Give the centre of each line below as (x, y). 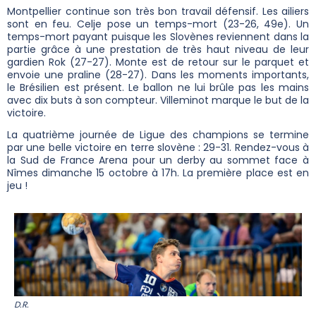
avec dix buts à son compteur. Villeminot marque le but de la (158, 100)
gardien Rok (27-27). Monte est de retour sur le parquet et (158, 62)
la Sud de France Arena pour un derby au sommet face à (158, 160)
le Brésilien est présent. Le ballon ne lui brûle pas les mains (158, 87)
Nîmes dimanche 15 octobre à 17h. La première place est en (158, 172)
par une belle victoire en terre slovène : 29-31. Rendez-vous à (158, 147)
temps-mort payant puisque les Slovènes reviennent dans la (158, 36)
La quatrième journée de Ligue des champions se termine (158, 134)
